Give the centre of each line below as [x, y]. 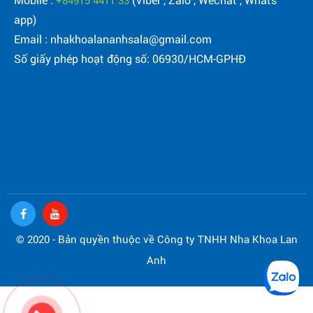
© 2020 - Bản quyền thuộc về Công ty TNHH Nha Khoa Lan [156, 239]
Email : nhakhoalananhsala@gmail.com [113, 39]
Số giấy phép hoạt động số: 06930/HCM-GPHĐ [130, 59]
